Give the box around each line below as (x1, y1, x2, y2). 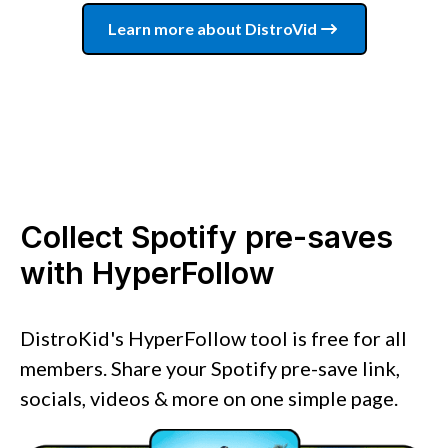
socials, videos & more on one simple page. (20, 385, 398, 410)
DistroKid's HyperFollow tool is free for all (20, 325, 407, 350)
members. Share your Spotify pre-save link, (20, 355, 400, 380)
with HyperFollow (20, 254, 275, 291)
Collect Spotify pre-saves (20, 218, 393, 255)
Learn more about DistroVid (107, 18, 317, 38)
